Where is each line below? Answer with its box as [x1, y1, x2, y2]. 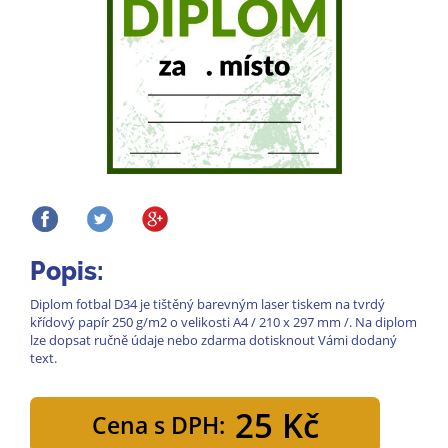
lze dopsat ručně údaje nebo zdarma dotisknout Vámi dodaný [30, 331, 397, 349]
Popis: [30, 256, 104, 286]
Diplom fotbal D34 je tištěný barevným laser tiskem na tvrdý [30, 295, 385, 313]
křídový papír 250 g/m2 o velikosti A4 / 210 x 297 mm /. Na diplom [30, 313, 417, 331]
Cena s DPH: [91, 409, 225, 442]
